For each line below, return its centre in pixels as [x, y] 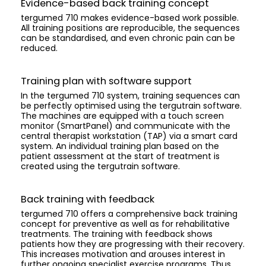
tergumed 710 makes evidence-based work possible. [130, 18]
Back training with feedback [88, 199]
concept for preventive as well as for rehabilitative [125, 224]
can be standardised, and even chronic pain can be [128, 38]
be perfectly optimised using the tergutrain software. [131, 106]
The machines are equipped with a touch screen [122, 116]
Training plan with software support [106, 81]
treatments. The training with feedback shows [117, 234]
